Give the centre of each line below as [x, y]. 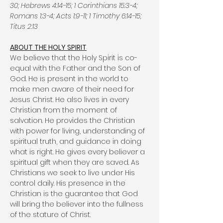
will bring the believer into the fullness [77, 204]
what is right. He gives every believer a [77, 152]
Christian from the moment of [63, 110]
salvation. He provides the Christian [72, 120]
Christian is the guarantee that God [74, 194]
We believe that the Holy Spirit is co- [74, 58]
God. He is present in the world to [69, 79]
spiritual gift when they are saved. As [75, 162]
